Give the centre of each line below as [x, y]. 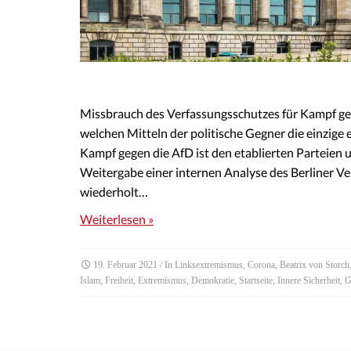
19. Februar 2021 [125, 264]
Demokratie [213, 280]
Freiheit [119, 280]
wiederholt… [114, 191]
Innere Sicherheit [309, 280]
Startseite [256, 280]
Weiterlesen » [117, 219]
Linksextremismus [209, 264]
